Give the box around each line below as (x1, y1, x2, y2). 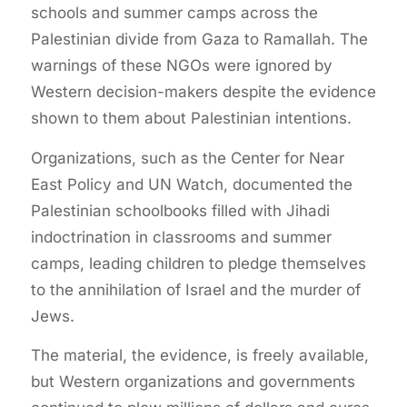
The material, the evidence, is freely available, (30, 346, 369, 364)
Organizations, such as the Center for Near (30, 148, 344, 167)
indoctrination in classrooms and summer (30, 227, 332, 246)
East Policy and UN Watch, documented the (30, 174, 352, 194)
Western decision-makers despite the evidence (30, 83, 376, 102)
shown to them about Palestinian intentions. (30, 109, 352, 128)
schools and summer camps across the (30, 4, 318, 23)
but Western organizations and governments (30, 372, 355, 391)
